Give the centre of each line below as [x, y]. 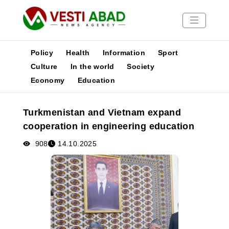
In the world [92, 66]
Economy [48, 80]
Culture [44, 66]
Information [124, 53]
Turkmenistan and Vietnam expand [102, 112]
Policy [42, 53]
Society [141, 66]
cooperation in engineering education [109, 126]
